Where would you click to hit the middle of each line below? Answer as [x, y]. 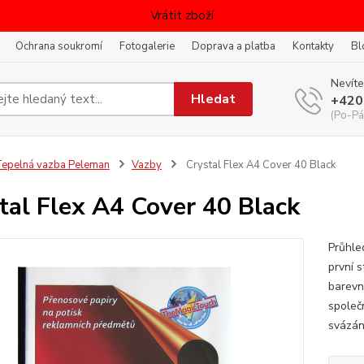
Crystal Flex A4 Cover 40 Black [259, 165]
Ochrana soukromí [59, 46]
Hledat [214, 99]
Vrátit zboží [182, 15]
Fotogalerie [147, 46]
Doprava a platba [234, 46]
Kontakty [313, 46]
